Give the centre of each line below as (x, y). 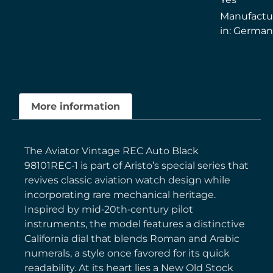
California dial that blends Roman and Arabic (132, 239)
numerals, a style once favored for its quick (127, 253)
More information (76, 106)
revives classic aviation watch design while (127, 180)
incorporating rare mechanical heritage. (120, 195)
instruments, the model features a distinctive (135, 224)
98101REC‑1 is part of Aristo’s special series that (136, 166)
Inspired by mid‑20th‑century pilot (109, 210)
